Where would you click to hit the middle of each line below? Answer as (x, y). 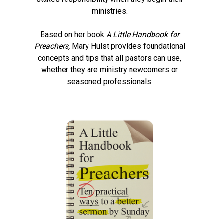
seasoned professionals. (109, 82)
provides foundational (148, 46)
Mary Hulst (90, 46)
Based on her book (73, 35)
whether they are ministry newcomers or (109, 70)
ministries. (109, 11)
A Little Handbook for (142, 35)
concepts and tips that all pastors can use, (109, 58)
